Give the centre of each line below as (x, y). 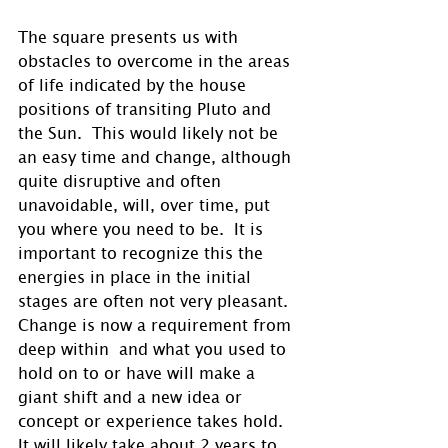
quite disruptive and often (122, 180)
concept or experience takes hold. (155, 420)
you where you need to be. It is (143, 228)
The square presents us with (130, 36)
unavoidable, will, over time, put (146, 204)
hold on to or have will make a (139, 372)
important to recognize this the (143, 252)
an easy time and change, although (157, 156)
